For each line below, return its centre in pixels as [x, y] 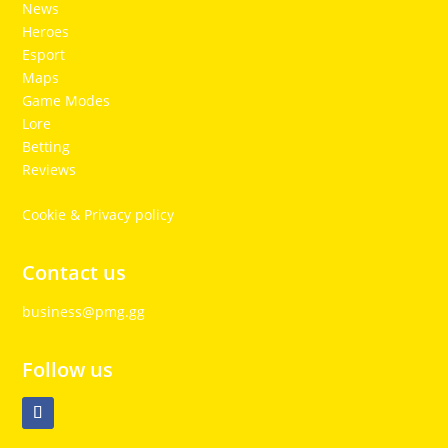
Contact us [74, 273]
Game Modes [66, 100]
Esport [44, 54]
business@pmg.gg [84, 312]
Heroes [46, 31]
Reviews [49, 169]
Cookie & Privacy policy [98, 215]
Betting [46, 146]
